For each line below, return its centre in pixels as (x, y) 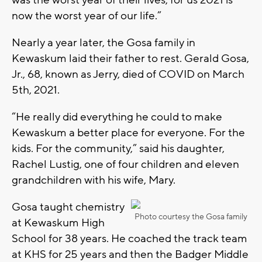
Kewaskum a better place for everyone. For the (128, 132)
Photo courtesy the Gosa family (191, 217)
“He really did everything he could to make (117, 117)
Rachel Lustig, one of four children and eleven (125, 164)
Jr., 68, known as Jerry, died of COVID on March (128, 74)
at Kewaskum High (58, 223)
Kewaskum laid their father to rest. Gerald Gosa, (130, 58)
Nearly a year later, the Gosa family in (104, 42)
